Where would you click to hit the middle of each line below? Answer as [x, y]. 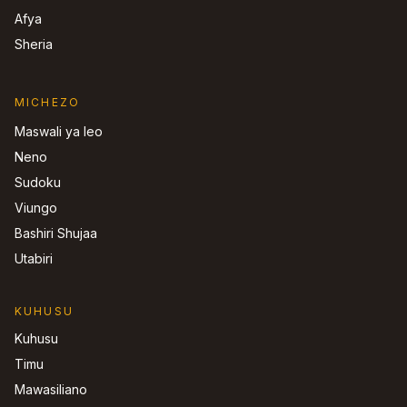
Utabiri [34, 258]
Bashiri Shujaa [56, 233]
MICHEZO [48, 102]
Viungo [36, 208]
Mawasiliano [51, 389]
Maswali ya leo [59, 131]
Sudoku [38, 182]
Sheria [34, 44]
